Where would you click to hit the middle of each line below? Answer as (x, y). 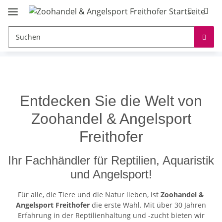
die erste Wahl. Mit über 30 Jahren (148, 205)
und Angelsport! (111, 174)
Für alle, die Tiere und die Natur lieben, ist (89, 194)
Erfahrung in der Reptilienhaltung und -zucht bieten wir (111, 215)
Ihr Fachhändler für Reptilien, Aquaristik (111, 160)
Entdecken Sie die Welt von (111, 101)
